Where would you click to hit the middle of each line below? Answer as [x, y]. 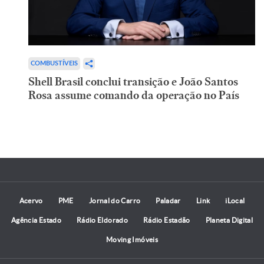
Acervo [31, 200]
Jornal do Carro [115, 200]
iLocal [235, 200]
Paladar [168, 200]
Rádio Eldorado [102, 220]
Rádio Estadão [167, 220]
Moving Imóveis [132, 239]
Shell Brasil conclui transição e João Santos [133, 81]
